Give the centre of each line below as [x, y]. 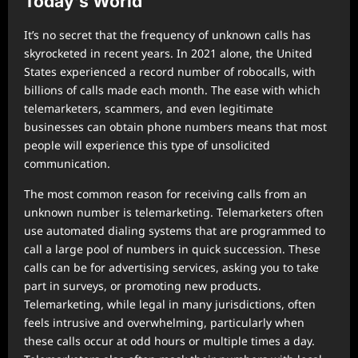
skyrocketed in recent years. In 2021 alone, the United [168, 53]
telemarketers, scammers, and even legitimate [149, 108]
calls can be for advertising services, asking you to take [171, 267]
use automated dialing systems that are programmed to [175, 231]
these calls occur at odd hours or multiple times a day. [169, 341]
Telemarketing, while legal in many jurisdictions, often [170, 304]
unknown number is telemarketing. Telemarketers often [174, 212]
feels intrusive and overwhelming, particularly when [164, 322]
